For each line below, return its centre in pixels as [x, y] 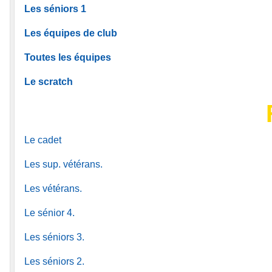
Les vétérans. [53, 188]
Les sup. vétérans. [63, 164]
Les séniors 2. [54, 261]
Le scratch [49, 81]
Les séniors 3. [54, 237]
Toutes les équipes [68, 57]
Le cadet [43, 140]
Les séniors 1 [55, 8]
